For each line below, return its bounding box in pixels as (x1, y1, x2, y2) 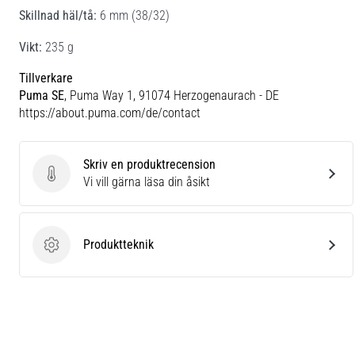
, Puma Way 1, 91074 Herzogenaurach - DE (64, 87, 279, 103)
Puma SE (19, 87, 64, 103)
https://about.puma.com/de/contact (19, 105, 200, 120)
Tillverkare (19, 70, 73, 86)
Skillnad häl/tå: (19, 7, 97, 23)
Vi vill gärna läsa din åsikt (83, 174, 210, 189)
